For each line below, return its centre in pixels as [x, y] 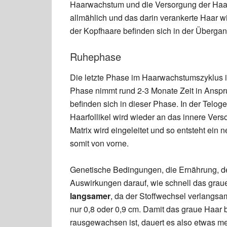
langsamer [90, 196]
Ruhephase [96, 56]
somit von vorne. [99, 143]
